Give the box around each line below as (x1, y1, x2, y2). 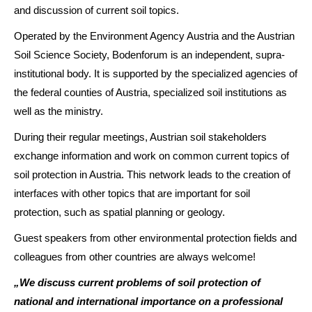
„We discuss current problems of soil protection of (14, 276, 260, 288)
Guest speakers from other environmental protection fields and (14, 232, 297, 244)
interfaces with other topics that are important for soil (14, 187, 250, 199)
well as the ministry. (14, 105, 103, 117)
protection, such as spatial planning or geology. (14, 206, 225, 218)
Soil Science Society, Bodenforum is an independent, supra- (14, 49, 285, 61)
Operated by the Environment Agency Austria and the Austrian (14, 30, 295, 42)
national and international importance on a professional (14, 295, 283, 307)
